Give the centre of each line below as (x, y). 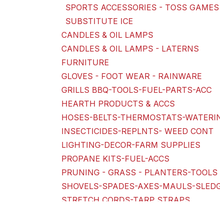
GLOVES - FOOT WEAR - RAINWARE (132, 76)
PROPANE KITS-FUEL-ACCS (115, 159)
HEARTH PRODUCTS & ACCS (118, 104)
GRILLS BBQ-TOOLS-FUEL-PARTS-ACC (137, 90)
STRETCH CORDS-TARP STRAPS (126, 200)
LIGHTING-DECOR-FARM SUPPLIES (131, 145)
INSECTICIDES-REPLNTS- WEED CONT (137, 131)
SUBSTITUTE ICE (99, 21)
